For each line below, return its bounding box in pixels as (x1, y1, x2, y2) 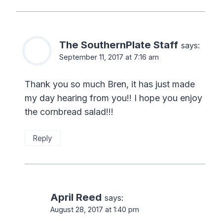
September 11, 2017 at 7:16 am (59, 52, 159, 61)
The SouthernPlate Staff (59, 38, 178, 51)
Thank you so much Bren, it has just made (25, 79, 195, 90)
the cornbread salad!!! (25, 107, 113, 117)
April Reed (50, 191, 102, 204)
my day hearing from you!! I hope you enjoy (25, 93, 202, 104)
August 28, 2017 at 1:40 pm (50, 205, 139, 214)
